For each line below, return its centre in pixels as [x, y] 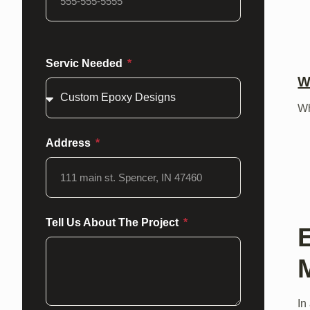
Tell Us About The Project [113, 222]
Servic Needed [85, 63]
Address [70, 143]
